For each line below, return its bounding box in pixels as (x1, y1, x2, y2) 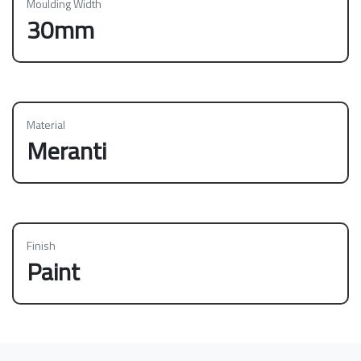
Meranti (27, 132, 106, 170)
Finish (27, 237, 56, 255)
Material (27, 116, 65, 134)
